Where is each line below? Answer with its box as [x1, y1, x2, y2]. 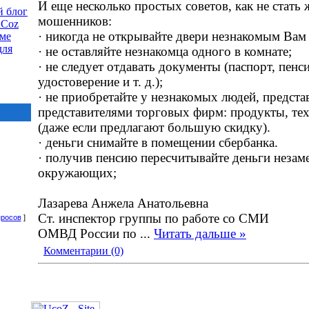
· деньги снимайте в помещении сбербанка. [38, 135, 278, 150]
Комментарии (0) [43, 245, 123, 257]
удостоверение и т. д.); [38, 74, 163, 89]
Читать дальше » [154, 226, 246, 241]
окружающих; [38, 166, 117, 180]
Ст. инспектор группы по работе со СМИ [38, 211, 269, 226]
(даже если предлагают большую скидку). [38, 120, 270, 134]
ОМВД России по [38, 226, 140, 241]
